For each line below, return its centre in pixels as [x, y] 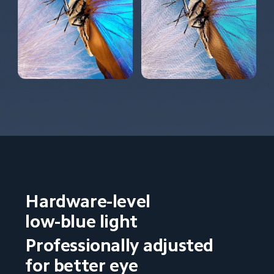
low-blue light [81, 221]
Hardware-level [90, 201]
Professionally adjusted [121, 245]
